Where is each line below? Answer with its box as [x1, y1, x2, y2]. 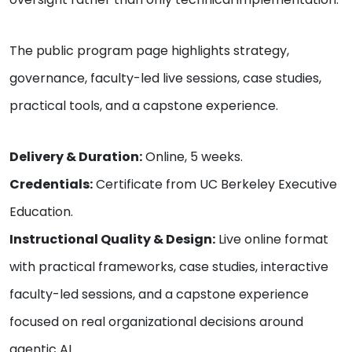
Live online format [215, 230, 328, 249]
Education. [9, 203, 73, 222]
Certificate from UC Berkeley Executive [93, 175, 337, 194]
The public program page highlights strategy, [9, 42, 289, 60]
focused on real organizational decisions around [9, 313, 303, 332]
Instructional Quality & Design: [9, 230, 215, 249]
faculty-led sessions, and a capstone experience [9, 285, 309, 304]
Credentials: [9, 175, 93, 194]
